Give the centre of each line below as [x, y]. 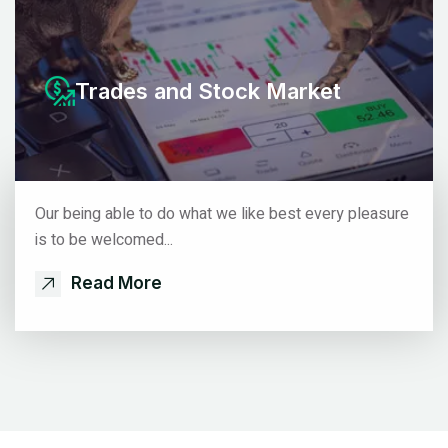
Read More [116, 282]
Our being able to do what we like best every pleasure [222, 213]
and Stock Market [247, 90]
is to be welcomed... [104, 239]
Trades [114, 90]
